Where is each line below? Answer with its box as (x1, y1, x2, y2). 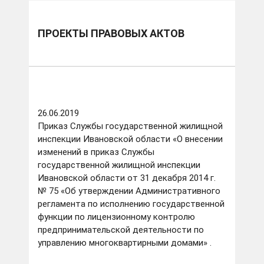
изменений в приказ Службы (38, 147, 154, 158)
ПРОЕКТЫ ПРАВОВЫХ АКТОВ (38, 27, 184, 40)
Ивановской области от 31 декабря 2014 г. (38, 173, 216, 184)
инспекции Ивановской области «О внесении (38, 134, 223, 145)
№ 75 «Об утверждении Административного (38, 186, 220, 197)
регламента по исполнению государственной (38, 199, 225, 210)
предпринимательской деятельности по (38, 225, 204, 236)
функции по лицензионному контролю (38, 212, 195, 223)
